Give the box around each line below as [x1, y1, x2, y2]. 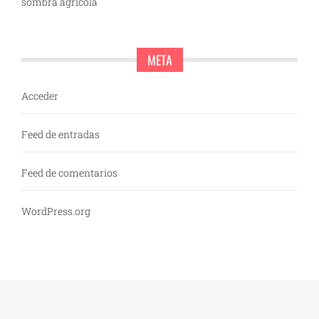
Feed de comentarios [21, 166, 117, 180]
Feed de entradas [21, 127, 100, 142]
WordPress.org [21, 204, 90, 219]
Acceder [21, 89, 58, 103]
